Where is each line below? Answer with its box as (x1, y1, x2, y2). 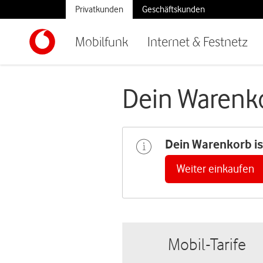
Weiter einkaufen (177, 162, 254, 176)
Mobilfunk (75, 33, 129, 49)
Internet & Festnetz (147, 33, 248, 49)
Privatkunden (75, 4, 123, 15)
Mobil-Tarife (168, 234, 247, 254)
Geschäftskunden (142, 4, 205, 15)
